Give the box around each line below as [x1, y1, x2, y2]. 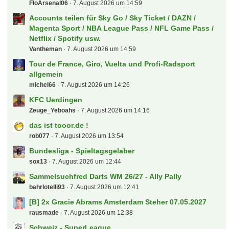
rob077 [29, 132, 50, 140]
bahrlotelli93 [29, 184, 65, 191]
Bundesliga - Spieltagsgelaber [29, 147, 135, 155]
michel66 [29, 81, 56, 89]
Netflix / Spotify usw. [29, 34, 101, 43]
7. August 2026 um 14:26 [61, 81, 130, 89]
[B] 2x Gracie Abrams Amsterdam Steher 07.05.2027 [29, 198, 207, 207]
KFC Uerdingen [29, 96, 83, 104]
